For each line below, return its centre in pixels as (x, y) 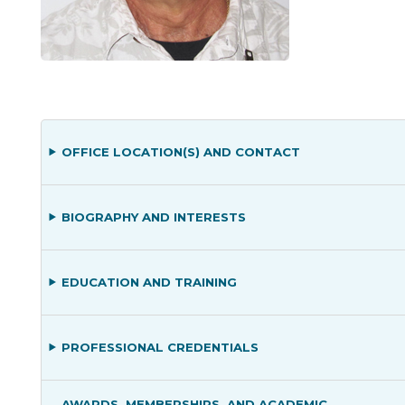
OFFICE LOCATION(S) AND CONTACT (181, 152)
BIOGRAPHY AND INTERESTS (154, 217)
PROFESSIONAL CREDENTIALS (160, 347)
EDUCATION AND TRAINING (150, 282)
